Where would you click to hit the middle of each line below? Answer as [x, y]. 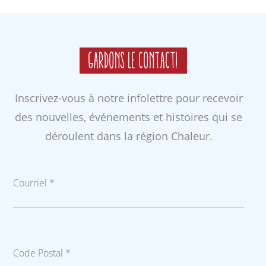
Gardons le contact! [133, 61]
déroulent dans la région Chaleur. [129, 136]
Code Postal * [42, 253]
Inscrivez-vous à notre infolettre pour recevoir [129, 98]
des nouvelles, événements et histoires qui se [129, 117]
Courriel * [34, 183]
